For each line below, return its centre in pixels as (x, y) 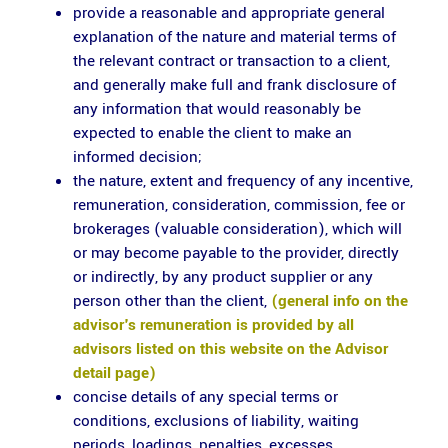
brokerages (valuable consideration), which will (237, 229)
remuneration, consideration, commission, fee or (238, 205)
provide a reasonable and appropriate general (228, 13)
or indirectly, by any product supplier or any (222, 277)
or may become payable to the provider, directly (235, 253)
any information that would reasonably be (216, 109)
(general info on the (339, 301)
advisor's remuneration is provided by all (213, 325)
